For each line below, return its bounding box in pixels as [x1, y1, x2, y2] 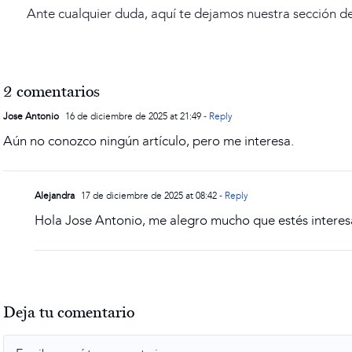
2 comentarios [3, 81, 101, 101]
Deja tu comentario [3, 302, 135, 321]
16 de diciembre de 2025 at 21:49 [63, 108, 202, 124]
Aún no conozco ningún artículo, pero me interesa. [3, 130, 295, 152]
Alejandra [35, 188, 75, 203]
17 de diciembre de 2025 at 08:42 [79, 188, 218, 203]
